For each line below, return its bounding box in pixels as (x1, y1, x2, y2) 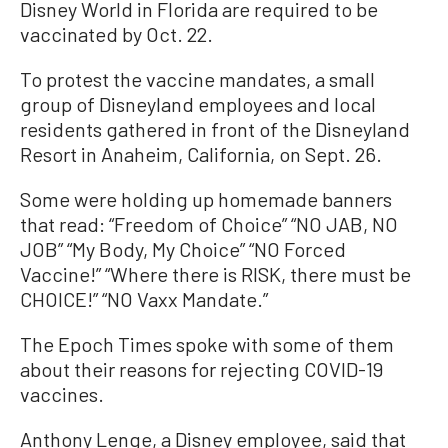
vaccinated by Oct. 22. (20, 21, 213, 46)
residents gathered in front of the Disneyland (20, 116, 410, 141)
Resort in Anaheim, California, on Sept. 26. (20, 141, 382, 166)
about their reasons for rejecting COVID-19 (20, 356, 383, 381)
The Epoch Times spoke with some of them (20, 331, 394, 356)
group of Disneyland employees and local (20, 91, 376, 116)
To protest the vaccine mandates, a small (20, 66, 375, 91)
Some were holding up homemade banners (20, 186, 392, 211)
